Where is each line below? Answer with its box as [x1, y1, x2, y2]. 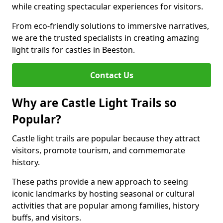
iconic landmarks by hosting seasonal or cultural [12, 188, 195, 199]
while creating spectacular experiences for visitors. [12, 1, 203, 12]
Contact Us [90, 70, 133, 81]
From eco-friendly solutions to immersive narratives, [12, 20, 209, 31]
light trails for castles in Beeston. [12, 44, 135, 55]
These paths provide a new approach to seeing [12, 176, 188, 187]
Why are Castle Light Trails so [12, 95, 177, 111]
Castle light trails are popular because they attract [12, 133, 200, 144]
